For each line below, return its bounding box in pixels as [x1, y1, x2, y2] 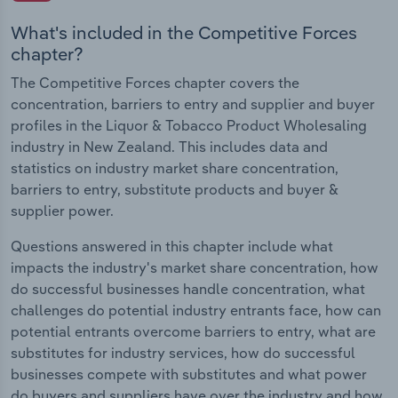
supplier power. [11, 201, 114, 219]
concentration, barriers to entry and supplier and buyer [11, 94, 375, 113]
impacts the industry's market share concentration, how [11, 258, 378, 276]
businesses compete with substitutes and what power [11, 364, 367, 383]
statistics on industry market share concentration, [11, 158, 338, 177]
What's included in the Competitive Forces [11, 20, 357, 44]
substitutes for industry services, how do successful [11, 343, 355, 362]
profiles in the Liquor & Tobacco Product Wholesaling [11, 115, 367, 134]
